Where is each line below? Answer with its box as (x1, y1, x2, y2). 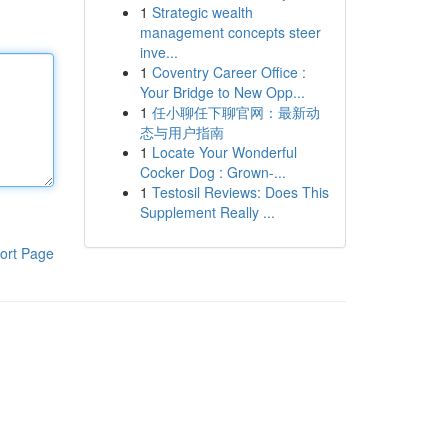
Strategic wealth (151, 2, 253, 22)
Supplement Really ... (139, 202, 275, 222)
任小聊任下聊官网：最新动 (151, 102, 320, 122)
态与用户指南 (139, 122, 224, 142)
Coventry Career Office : (151, 62, 306, 82)
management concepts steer (139, 22, 321, 42)
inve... (139, 42, 178, 62)
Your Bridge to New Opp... (139, 82, 305, 102)
